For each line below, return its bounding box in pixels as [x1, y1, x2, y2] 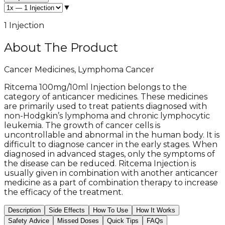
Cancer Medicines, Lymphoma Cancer [4, 64, 154, 74]
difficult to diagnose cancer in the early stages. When [4, 139, 217, 149]
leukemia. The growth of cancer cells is [4, 120, 160, 130]
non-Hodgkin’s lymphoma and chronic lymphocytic [4, 110, 210, 121]
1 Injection [4, 20, 44, 30]
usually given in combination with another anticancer [4, 168, 218, 178]
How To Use [93, 206, 128, 214]
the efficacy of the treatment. [4, 187, 123, 197]
